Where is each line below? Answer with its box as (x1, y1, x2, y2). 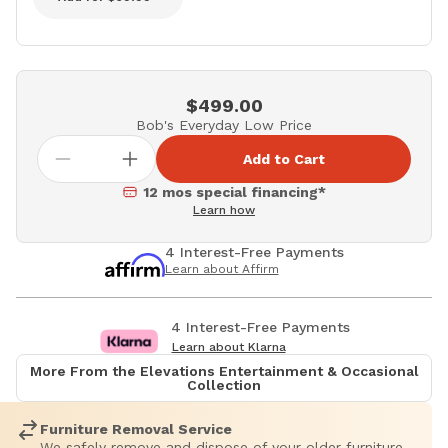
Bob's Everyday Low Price (136, 117, 312, 134)
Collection (187, 377, 261, 394)
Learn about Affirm (164, 262, 279, 277)
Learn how (193, 203, 255, 218)
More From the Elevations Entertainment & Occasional (29, 363, 419, 380)
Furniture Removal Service (40, 421, 232, 438)
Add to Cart (242, 151, 325, 168)
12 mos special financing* (143, 184, 326, 201)
